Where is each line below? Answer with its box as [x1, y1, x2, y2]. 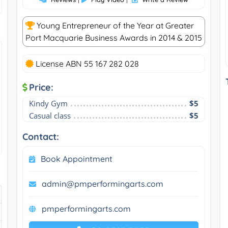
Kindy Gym [28, 98, 68, 108]
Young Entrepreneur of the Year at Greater [34, 20, 194, 31]
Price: [28, 81, 53, 93]
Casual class [28, 110, 71, 121]
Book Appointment [40, 153, 112, 164]
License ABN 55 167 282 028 [33, 58, 139, 69]
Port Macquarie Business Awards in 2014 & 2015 [25, 32, 202, 43]
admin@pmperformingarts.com [41, 178, 163, 189]
